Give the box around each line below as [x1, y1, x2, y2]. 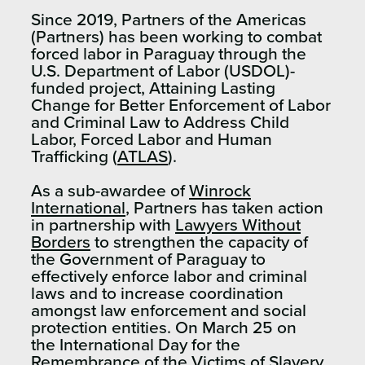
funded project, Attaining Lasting [31, 79, 275, 97]
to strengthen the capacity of [90, 233, 308, 251]
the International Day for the [31, 336, 240, 354]
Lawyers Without [175, 216, 301, 234]
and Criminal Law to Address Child [31, 113, 289, 131]
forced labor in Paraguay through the [31, 45, 306, 63]
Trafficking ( [31, 147, 117, 165]
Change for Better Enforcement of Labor [31, 96, 331, 114]
